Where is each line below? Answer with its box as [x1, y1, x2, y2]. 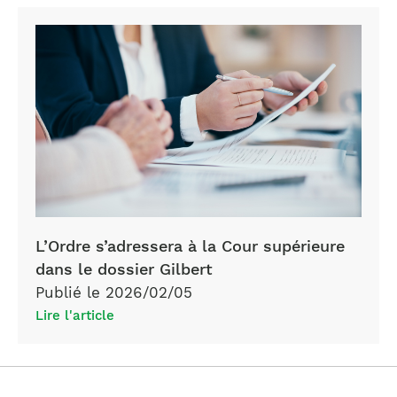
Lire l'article [35, 307, 114, 324]
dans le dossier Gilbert [35, 260, 213, 279]
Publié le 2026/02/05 [35, 284, 192, 302]
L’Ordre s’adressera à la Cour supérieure [35, 237, 345, 256]
